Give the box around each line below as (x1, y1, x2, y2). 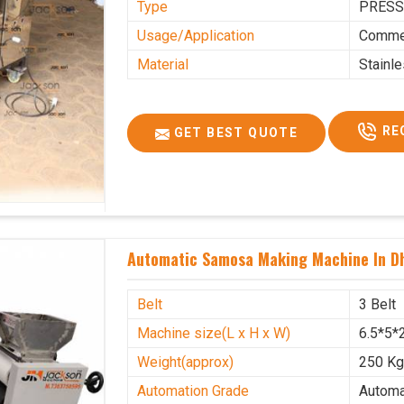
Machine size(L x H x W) (137, 324, 291, 342)
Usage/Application (137, 27, 255, 45)
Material (137, 56, 189, 74)
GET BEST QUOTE (170, 125, 298, 141)
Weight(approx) (137, 353, 234, 371)
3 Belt (359, 295, 397, 313)
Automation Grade (137, 381, 250, 399)
